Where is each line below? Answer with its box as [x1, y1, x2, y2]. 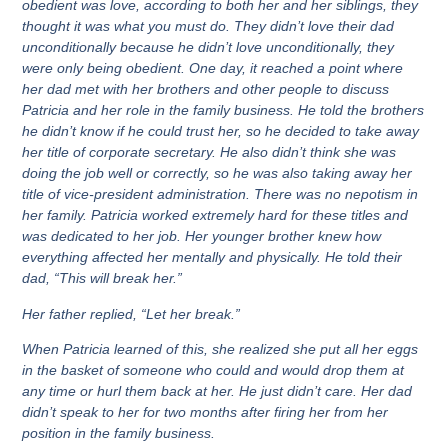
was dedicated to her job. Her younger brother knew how [22, 228, 382, 245]
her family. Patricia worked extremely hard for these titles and [22, 207, 409, 224]
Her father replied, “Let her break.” [22, 305, 245, 322]
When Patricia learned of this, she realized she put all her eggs [22, 341, 419, 358]
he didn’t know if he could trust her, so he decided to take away [22, 123, 420, 140]
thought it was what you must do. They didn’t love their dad [22, 18, 395, 35]
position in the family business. [22, 425, 216, 442]
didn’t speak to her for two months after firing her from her [22, 404, 389, 421]
